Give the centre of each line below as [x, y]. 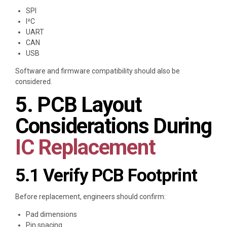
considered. [34, 82]
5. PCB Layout [79, 105]
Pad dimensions [51, 214]
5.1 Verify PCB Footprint [106, 175]
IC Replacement [85, 147]
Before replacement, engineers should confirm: [90, 196]
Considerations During [113, 126]
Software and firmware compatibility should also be [98, 71]
